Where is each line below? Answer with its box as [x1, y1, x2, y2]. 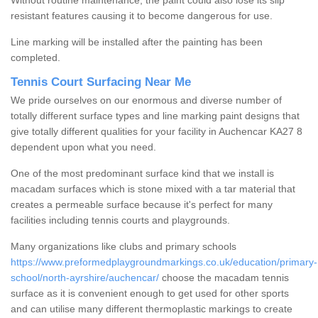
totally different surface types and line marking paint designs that [11, 110, 300, 122]
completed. [11, 52, 60, 64]
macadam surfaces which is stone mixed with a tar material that [11, 183, 295, 195]
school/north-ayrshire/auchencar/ [11, 272, 159, 284]
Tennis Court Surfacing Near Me [11, 75, 191, 89]
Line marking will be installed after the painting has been [11, 36, 263, 48]
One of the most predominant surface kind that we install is [11, 168, 274, 180]
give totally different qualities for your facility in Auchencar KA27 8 [11, 126, 302, 138]
